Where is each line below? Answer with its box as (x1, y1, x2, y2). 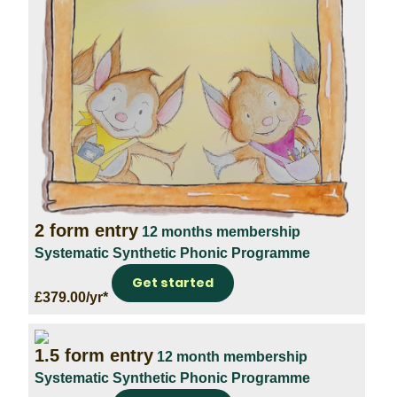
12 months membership (142, 223, 300, 239)
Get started (132, 273, 214, 292)
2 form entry (35, 220, 138, 240)
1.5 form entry (35, 345, 153, 365)
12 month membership (157, 348, 307, 364)
